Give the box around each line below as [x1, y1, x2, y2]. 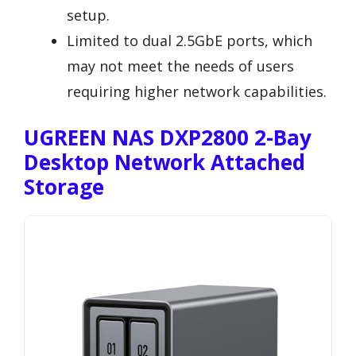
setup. [67, 6, 110, 25]
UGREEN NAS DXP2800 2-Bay [24, 123, 311, 153]
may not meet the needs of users [67, 56, 294, 76]
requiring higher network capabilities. [67, 82, 327, 102]
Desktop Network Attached [24, 148, 305, 177]
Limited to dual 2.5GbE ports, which [67, 31, 312, 51]
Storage [24, 172, 104, 202]
